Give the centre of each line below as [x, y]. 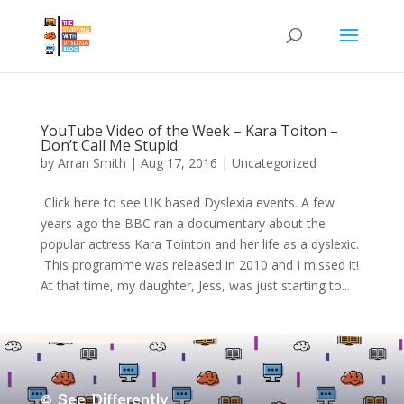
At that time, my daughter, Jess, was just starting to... [195, 285]
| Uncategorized [266, 163]
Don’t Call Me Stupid [109, 145]
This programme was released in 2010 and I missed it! [199, 265]
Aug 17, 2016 [179, 163]
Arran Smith [92, 163]
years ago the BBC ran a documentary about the [183, 223]
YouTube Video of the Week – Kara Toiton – [189, 131]
